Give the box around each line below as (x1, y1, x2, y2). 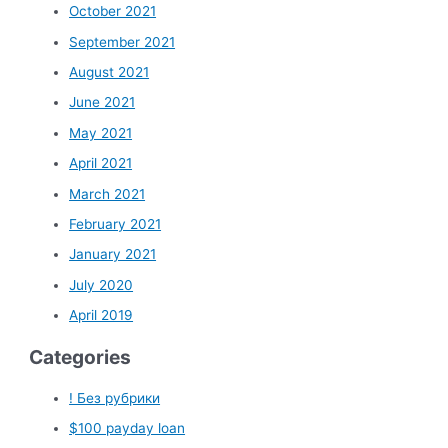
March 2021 (69, 185, 146, 202)
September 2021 (69, 33, 176, 50)
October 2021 (69, 3, 157, 20)
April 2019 (69, 307, 134, 324)
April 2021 (69, 155, 133, 172)
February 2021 (69, 216, 162, 233)
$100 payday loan (69, 420, 186, 437)
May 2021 (69, 124, 133, 141)
